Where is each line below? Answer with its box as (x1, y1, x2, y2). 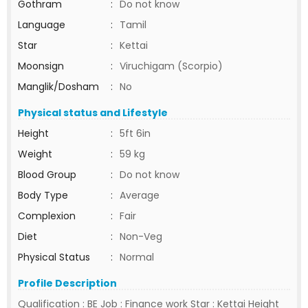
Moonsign (18, 59, 64, 73)
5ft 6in (120, 126, 151, 140)
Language (18, 18, 65, 32)
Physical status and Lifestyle (18, 106, 168, 120)
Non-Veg (120, 230, 162, 243)
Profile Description (18, 276, 117, 290)
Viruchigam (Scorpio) (120, 59, 223, 73)
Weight (18, 147, 52, 161)
